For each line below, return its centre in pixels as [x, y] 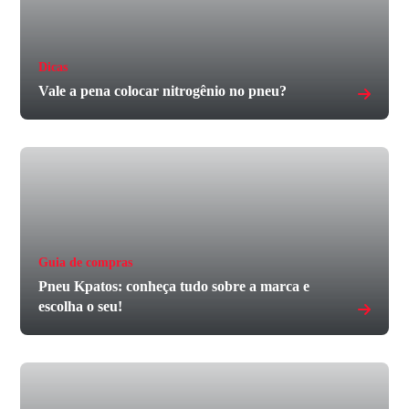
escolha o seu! [81, 306]
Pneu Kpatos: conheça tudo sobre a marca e [174, 286]
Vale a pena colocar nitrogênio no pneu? [163, 90]
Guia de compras [86, 262]
